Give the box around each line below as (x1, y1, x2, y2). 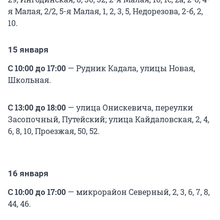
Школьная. (8, 75, 51, 85)
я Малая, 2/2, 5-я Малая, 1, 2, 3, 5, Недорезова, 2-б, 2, (8, 6, 203, 17)
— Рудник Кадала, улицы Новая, (66, 63, 195, 74)
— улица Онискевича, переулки (66, 102, 193, 113)
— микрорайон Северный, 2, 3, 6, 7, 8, (68, 187, 210, 197)
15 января (8, 45, 49, 55)
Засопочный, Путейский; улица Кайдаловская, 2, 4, (8, 114, 209, 125)
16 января (8, 168, 49, 179)
